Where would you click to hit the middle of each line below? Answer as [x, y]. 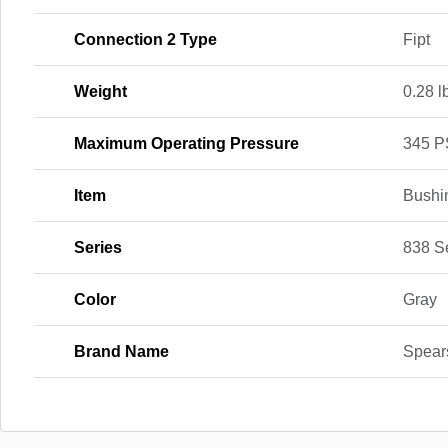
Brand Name [121, 351]
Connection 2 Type [145, 39]
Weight [100, 91]
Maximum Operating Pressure [186, 143]
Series [98, 247]
